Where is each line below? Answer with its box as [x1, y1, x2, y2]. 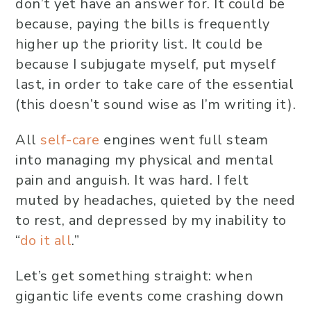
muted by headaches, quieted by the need [15, 191, 296, 210]
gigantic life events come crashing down [15, 287, 284, 305]
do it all [19, 231, 72, 250]
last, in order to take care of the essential [15, 75, 294, 94]
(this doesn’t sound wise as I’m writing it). [15, 95, 296, 114]
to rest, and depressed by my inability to [15, 211, 287, 230]
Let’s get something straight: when [15, 267, 253, 285]
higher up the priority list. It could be [15, 35, 262, 53]
